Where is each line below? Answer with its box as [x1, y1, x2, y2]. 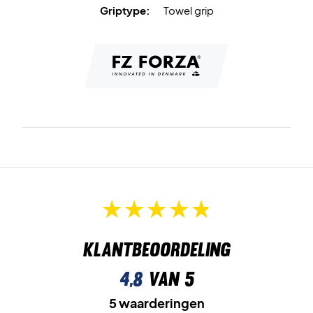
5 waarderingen [108, 295, 205, 312]
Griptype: [99, 3, 150, 17]
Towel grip [163, 3, 214, 17]
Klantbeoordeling [82, 238, 231, 262]
